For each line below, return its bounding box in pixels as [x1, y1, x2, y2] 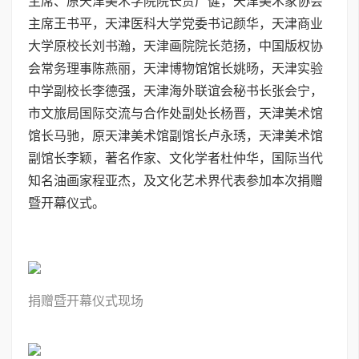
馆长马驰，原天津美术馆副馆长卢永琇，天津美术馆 [28, 129, 323, 143]
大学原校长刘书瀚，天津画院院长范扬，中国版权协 [28, 39, 323, 53]
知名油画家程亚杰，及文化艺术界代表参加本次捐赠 [28, 174, 323, 188]
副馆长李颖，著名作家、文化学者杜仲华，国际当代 [28, 151, 323, 165]
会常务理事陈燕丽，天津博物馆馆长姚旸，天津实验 [28, 62, 323, 75]
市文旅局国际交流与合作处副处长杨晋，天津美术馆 [28, 107, 323, 120]
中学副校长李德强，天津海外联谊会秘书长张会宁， [28, 84, 323, 98]
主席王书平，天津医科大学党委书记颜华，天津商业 [28, 17, 323, 30]
